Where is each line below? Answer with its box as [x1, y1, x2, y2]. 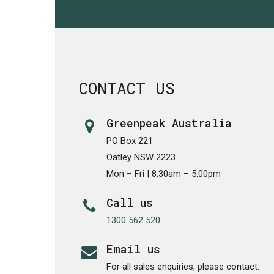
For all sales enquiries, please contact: [106, 261, 260, 272]
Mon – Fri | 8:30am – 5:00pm [106, 168, 221, 179]
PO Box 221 [106, 135, 154, 146]
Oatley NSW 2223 [106, 152, 176, 163]
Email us [106, 242, 161, 256]
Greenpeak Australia [106, 116, 232, 130]
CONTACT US [79, 78, 176, 98]
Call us [106, 195, 154, 210]
